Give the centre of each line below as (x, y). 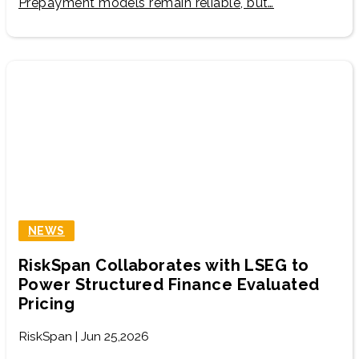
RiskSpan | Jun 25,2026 (84, 336)
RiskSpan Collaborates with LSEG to (164, 265)
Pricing (47, 303)
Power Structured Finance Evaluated (169, 284)
